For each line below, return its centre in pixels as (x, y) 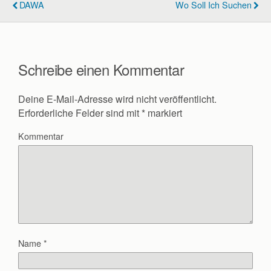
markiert (164, 113)
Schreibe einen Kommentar (101, 70)
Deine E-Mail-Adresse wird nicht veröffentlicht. (117, 99)
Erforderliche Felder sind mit (80, 113)
